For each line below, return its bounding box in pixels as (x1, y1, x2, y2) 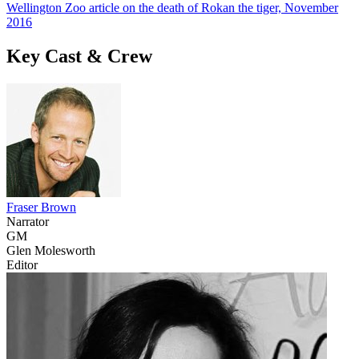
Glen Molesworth (6, 243, 95, 257)
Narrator (6, 214, 49, 228)
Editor (6, 257, 38, 272)
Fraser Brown (6, 200, 76, 214)
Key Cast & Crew (6, 45, 152, 67)
